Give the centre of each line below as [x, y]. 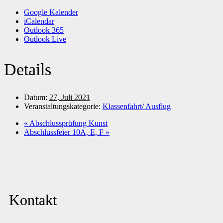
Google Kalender [51, 12]
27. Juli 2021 [70, 98]
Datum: [36, 98]
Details [28, 70]
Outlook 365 [44, 30]
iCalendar [39, 21]
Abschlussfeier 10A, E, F [65, 132]
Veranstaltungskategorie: [62, 107]
